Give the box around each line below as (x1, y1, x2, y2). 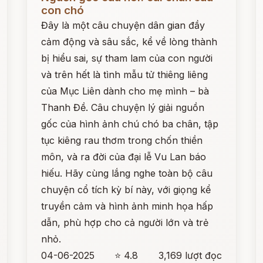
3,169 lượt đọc (158, 249, 222, 261)
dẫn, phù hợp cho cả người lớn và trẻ (41, 217, 209, 228)
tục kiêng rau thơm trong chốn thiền (41, 134, 203, 146)
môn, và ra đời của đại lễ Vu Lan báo (41, 151, 207, 163)
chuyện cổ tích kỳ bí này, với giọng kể (41, 184, 211, 195)
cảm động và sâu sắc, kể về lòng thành (41, 36, 218, 48)
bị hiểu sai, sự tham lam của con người (41, 52, 213, 64)
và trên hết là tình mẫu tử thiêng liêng (41, 69, 208, 80)
